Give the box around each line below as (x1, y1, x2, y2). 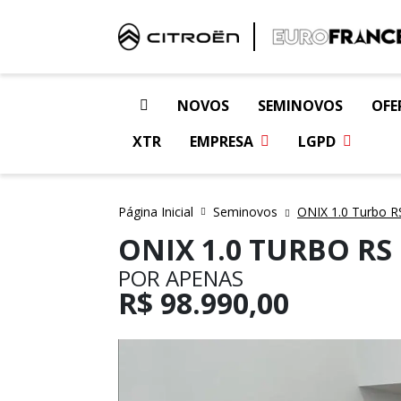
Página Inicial (118, 203, 193, 220)
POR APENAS (118, 263, 243, 293)
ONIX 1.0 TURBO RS (118, 230, 392, 269)
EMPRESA (190, 132, 253, 151)
